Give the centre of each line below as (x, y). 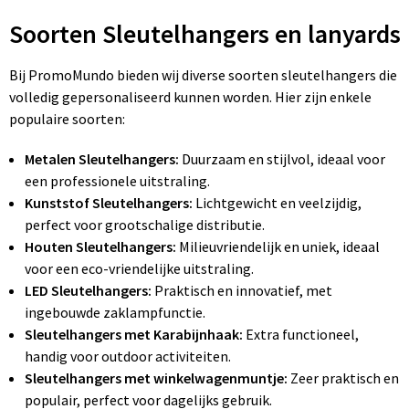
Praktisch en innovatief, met (242, 291)
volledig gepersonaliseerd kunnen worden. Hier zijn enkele (190, 97)
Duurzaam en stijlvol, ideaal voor (283, 159)
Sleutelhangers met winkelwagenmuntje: (157, 378)
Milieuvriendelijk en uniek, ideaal (278, 247)
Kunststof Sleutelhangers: (109, 203)
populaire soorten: (67, 119)
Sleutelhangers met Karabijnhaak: (134, 335)
